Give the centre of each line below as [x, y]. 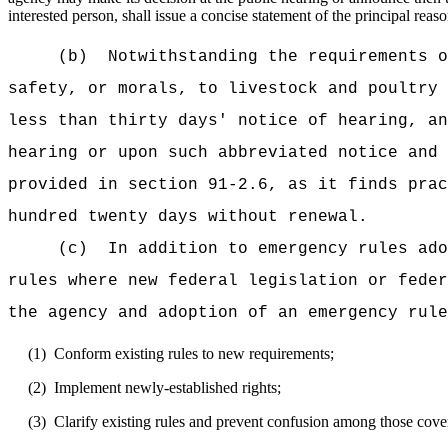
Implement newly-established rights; [167, 387]
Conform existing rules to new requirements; [194, 353]
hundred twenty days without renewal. [188, 217]
